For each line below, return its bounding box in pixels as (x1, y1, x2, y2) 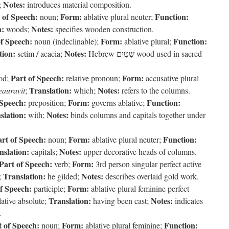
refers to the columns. (120, 85, 190, 96)
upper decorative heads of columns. (81, 146, 197, 157)
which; (72, 85, 98, 96)
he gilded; (45, 171, 81, 181)
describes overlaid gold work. (103, 171, 199, 181)
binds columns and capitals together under (68, 109, 205, 120)
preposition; (26, 97, 68, 108)
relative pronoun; (64, 73, 122, 83)
